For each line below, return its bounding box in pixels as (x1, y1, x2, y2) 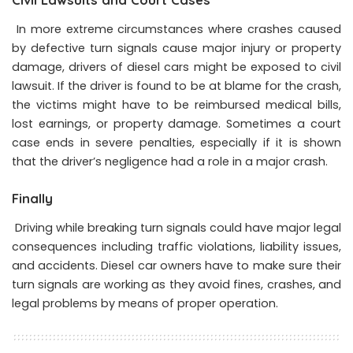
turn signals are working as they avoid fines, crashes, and (12, 277, 341, 293)
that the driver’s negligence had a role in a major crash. (12, 154, 328, 170)
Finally (12, 190, 53, 207)
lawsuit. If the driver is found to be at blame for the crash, (12, 78, 341, 95)
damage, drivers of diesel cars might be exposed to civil (12, 59, 341, 76)
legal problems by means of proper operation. (12, 295, 278, 312)
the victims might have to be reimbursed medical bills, (12, 97, 341, 113)
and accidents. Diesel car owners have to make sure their (12, 258, 341, 274)
